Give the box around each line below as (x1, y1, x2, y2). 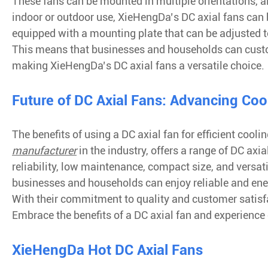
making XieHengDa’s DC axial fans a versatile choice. (12, 59, 264, 72)
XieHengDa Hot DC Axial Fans (12, 242, 203, 258)
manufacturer (12, 144, 77, 157)
